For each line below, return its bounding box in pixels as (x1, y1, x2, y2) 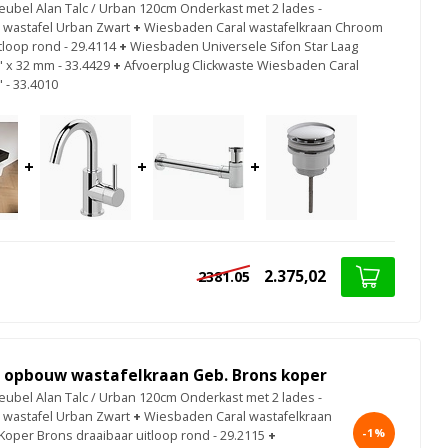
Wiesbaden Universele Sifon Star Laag (130, 37, 358, 55)
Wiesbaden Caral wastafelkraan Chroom (144, 18, 383, 36)
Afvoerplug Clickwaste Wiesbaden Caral (124, 56, 359, 74)
